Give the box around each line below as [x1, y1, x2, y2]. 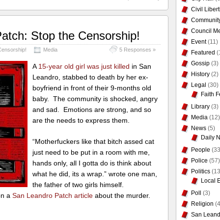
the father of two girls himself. [32, 180, 126, 189]
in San [130, 62, 152, 70]
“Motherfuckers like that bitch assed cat [32, 137, 155, 145]
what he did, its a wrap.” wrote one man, [32, 169, 158, 178]
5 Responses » [119, 46, 156, 53]
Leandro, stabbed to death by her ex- [32, 73, 149, 81]
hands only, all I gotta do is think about [32, 159, 152, 167]
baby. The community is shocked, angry [32, 94, 158, 103]
